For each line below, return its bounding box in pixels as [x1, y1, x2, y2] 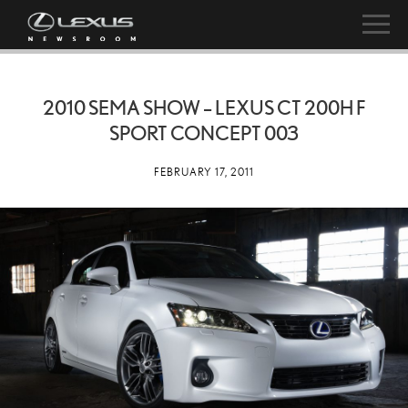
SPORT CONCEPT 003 [109, 121, 299, 144]
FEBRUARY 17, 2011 [154, 166, 254, 178]
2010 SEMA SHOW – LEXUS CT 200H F [42, 96, 366, 118]
